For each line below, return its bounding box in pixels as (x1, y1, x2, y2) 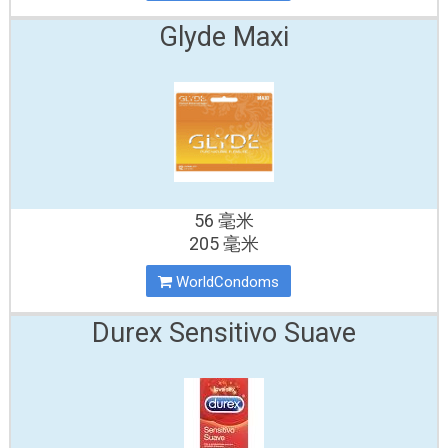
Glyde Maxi (158, 21, 289, 53)
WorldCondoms (172, 273, 280, 291)
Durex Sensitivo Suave (91, 317, 356, 349)
